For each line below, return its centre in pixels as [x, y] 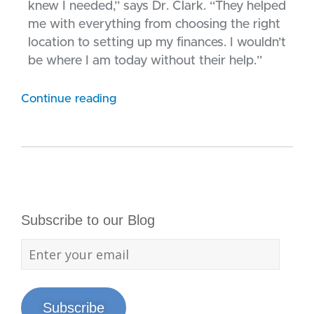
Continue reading [69, 99]
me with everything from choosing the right [154, 25]
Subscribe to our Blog [88, 220]
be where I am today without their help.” [145, 61]
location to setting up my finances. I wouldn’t [157, 43]
